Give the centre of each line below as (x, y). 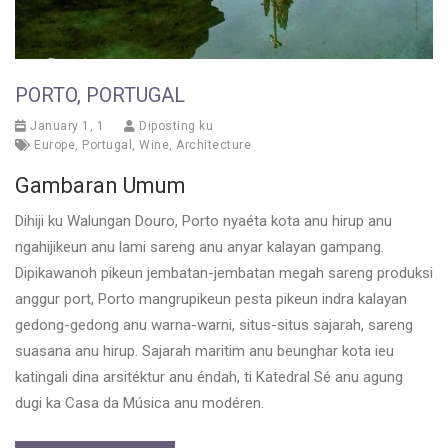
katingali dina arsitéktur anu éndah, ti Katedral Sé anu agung (209, 376)
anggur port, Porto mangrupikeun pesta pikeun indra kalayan (211, 298)
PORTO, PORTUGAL (100, 94)
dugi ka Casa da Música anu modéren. (139, 402)
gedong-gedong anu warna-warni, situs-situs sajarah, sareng (214, 324)
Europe (54, 144)
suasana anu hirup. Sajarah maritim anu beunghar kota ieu (204, 350)
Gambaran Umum (100, 185)
